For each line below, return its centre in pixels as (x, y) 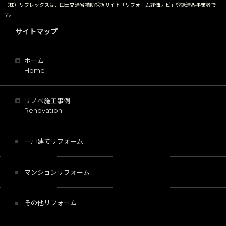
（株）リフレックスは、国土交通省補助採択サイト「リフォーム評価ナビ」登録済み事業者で (110, 5)
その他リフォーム (50, 203)
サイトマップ (36, 32)
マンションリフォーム (57, 172)
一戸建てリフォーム (54, 141)
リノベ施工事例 (47, 101)
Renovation (43, 110)
